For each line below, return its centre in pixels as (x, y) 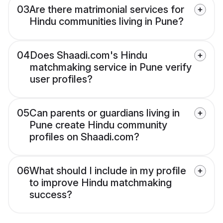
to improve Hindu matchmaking (101, 183)
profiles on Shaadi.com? (84, 137)
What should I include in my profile (108, 171)
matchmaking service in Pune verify (111, 67)
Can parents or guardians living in (105, 113)
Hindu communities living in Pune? (107, 22)
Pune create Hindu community (98, 125)
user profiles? (61, 79)
